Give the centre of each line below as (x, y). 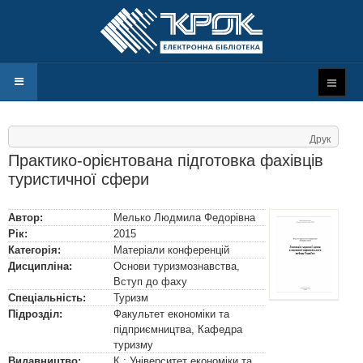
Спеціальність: (47, 298)
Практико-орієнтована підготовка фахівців (166, 160)
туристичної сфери (79, 179)
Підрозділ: (35, 314)
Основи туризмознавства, (177, 266)
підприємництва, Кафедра (178, 329)
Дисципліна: (40, 266)
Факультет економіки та (171, 314)
